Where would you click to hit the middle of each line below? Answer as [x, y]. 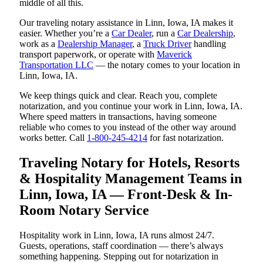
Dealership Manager [95, 43]
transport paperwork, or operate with [88, 54]
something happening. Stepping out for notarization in [119, 256]
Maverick [174, 54]
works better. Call [53, 137]
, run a [164, 33]
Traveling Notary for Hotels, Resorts [129, 162]
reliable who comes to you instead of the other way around [128, 127]
